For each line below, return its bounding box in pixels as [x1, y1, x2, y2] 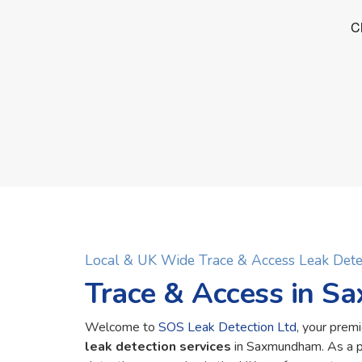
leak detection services [85, 338, 232, 356]
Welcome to [85, 318, 159, 337]
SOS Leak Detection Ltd [158, 318, 297, 337]
